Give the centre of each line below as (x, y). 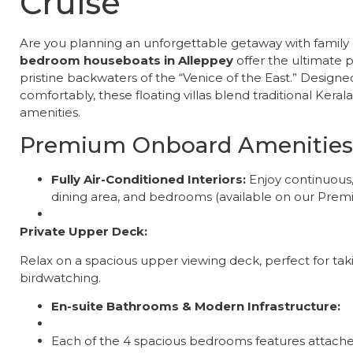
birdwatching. (60, 277)
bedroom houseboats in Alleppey (126, 60)
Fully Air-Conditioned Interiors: (149, 180)
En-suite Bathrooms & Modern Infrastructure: (196, 307)
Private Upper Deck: (84, 232)
